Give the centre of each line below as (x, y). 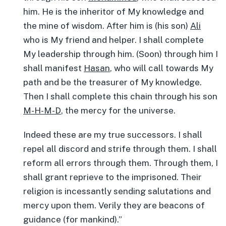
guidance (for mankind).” (73, 219)
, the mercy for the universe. (118, 110)
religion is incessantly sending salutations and (117, 191)
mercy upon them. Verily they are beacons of (114, 205)
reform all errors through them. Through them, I (121, 163)
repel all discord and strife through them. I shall (120, 149)
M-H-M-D (42, 110)
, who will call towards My (162, 68)
